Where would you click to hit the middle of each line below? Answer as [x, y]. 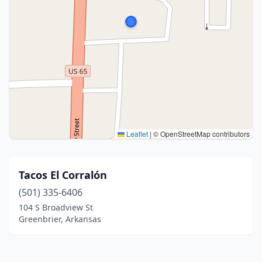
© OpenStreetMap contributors [201, 134]
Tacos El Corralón [63, 175]
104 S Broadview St [56, 207]
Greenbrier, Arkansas [60, 219]
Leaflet [136, 134]
